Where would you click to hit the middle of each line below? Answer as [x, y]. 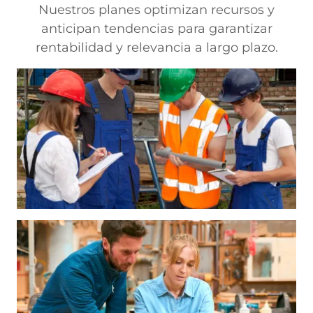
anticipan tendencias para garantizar [156, 29]
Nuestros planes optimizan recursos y [156, 10]
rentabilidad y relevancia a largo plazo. [156, 48]
